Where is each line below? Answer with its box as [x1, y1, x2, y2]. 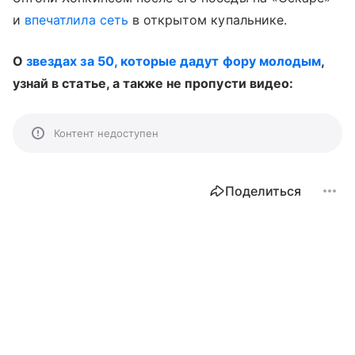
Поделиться [225, 182, 301, 199]
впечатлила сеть [25, 11, 128, 28]
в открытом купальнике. [128, 11, 287, 28]
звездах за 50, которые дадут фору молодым [26, 52, 322, 69]
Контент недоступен [54, 126, 158, 139]
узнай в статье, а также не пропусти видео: [13, 74, 294, 91]
